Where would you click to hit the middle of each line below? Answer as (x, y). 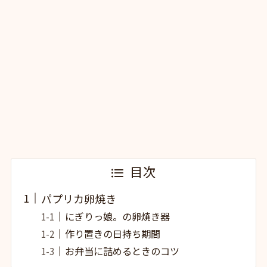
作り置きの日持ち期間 (113, 233)
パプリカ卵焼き (78, 198)
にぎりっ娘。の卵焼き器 (118, 216)
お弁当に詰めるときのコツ (122, 251)
